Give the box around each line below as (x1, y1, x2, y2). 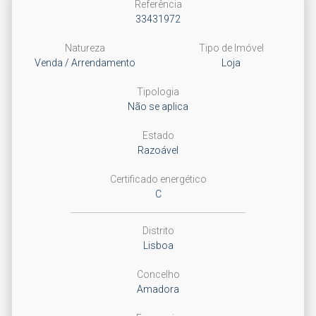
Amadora (137, 284, 179, 295)
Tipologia (137, 86, 179, 97)
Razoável (138, 145, 178, 156)
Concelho (136, 269, 180, 280)
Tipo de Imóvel (198, 42, 264, 54)
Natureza (65, 42, 105, 54)
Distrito (142, 225, 174, 236)
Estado (142, 130, 174, 141)
